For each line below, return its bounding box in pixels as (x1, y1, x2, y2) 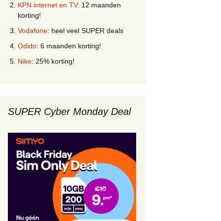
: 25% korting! (32, 57, 74, 65)
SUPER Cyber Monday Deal (8, 106, 131, 117)
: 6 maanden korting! (37, 42, 101, 50)
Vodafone (18, 27, 47, 35)
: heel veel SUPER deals (47, 27, 123, 35)
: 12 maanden (77, 1, 121, 9)
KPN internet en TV (18, 1, 77, 9)
